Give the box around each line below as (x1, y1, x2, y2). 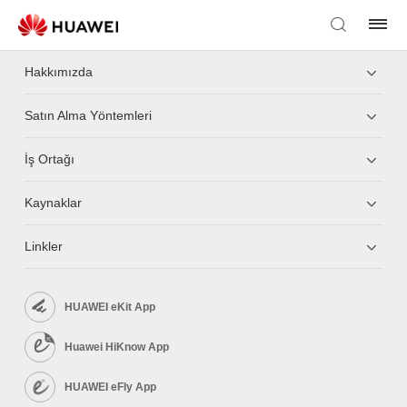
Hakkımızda (25, 65, 94, 79)
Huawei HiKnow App (65, 340, 170, 353)
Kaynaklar (25, 195, 83, 210)
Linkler (25, 239, 64, 253)
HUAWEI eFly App (65, 380, 157, 393)
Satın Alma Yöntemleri (25, 108, 153, 123)
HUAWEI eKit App (65, 300, 156, 313)
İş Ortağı (25, 152, 75, 166)
